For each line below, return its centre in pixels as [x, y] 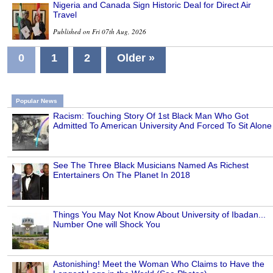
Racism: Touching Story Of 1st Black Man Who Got [151, 116]
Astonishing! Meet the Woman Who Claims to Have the [159, 264]
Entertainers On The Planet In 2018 [122, 175]
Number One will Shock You [107, 225]
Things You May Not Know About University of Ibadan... [159, 215]
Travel [65, 15]
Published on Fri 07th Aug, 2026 [100, 32]
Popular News [37, 101]
